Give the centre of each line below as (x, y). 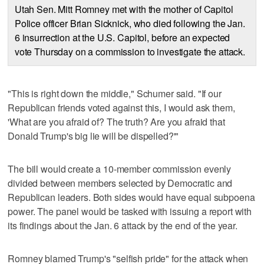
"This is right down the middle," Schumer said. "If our (115, 93)
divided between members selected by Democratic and (120, 183)
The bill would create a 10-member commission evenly (120, 169)
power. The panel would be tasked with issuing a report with (130, 211)
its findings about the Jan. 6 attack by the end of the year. (123, 225)
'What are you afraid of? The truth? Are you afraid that (116, 121)
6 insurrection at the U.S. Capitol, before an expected (122, 37)
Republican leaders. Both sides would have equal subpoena (131, 197)
